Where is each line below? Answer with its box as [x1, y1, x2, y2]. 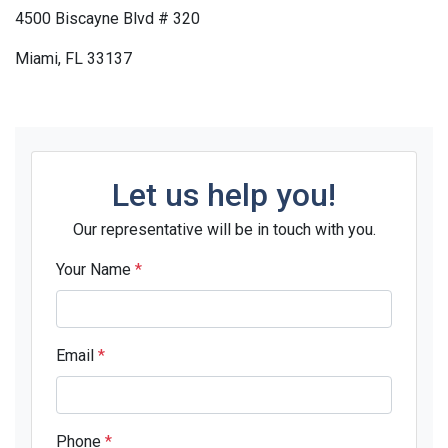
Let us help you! [112, 175, 336, 214]
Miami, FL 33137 [15, 48, 132, 68]
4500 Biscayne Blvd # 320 [15, 8, 200, 28]
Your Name [56, 259, 135, 279]
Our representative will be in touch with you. [72, 219, 376, 239]
